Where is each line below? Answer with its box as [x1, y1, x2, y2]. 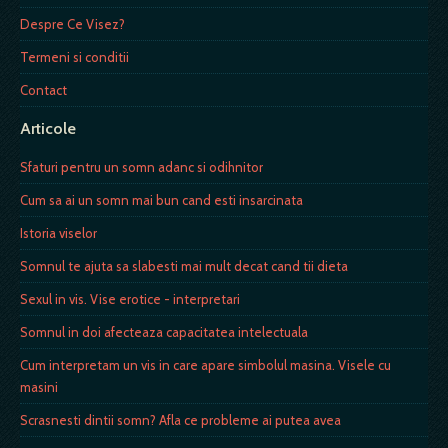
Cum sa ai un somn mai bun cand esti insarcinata [20, 191, 303, 208]
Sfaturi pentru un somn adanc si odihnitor [20, 158, 263, 175]
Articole [20, 118, 76, 138]
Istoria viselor [20, 224, 97, 241]
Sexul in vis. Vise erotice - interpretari [20, 290, 240, 307]
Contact [20, 81, 67, 98]
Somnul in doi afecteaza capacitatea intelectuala [20, 323, 308, 340]
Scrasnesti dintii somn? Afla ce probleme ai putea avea [20, 411, 341, 428]
